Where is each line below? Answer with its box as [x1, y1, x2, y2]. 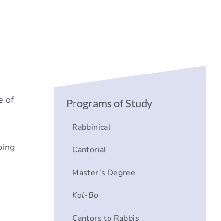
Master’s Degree [72, 167, 136, 179]
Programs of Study [66, 96, 152, 110]
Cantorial [72, 145, 107, 156]
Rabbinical [72, 122, 111, 133]
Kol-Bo [72, 190, 99, 201]
